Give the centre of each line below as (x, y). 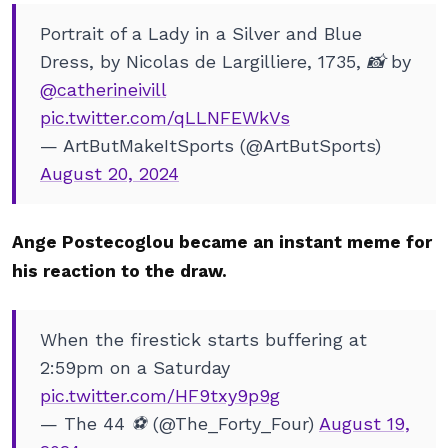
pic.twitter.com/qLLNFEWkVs (165, 117)
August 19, (364, 423)
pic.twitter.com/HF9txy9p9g (160, 395)
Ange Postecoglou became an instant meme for (222, 242)
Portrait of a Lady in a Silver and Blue (201, 33)
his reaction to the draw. (119, 271)
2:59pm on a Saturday (135, 367)
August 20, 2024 (109, 173)
